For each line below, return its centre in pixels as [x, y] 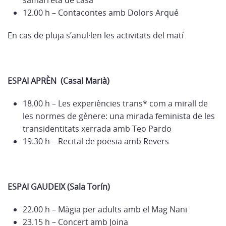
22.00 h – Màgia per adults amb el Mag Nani [105, 209]
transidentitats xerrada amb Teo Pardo [97, 129]
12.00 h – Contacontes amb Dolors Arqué [101, 13]
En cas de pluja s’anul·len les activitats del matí [96, 35]
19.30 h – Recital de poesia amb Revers [96, 141]
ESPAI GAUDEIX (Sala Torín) [59, 187]
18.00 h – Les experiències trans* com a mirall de [115, 103]
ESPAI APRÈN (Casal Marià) [59, 81]
